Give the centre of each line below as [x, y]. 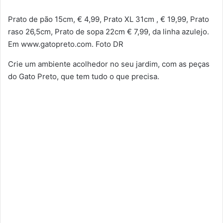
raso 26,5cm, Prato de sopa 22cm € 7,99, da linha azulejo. [109, 31]
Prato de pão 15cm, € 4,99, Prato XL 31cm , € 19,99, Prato [109, 19]
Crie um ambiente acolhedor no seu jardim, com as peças [109, 64]
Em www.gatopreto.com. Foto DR [66, 44]
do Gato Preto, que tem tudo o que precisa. [84, 76]
